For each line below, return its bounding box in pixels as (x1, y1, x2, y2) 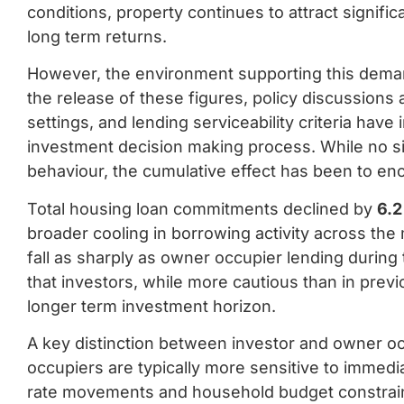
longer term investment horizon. (27, 296, 276, 316)
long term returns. (27, 27, 167, 46)
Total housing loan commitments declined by (27, 198, 377, 218)
